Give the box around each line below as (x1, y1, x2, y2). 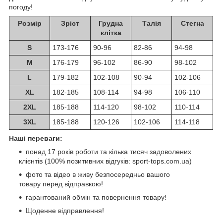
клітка (100, 28, 121, 37)
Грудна (99, 19, 123, 27)
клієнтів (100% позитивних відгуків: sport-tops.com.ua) (19, 157, 192, 165)
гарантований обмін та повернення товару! (26, 193, 166, 201)
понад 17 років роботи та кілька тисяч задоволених (26, 147, 191, 156)
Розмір (17, 19, 42, 27)
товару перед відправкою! (19, 179, 103, 188)
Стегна (180, 19, 204, 27)
